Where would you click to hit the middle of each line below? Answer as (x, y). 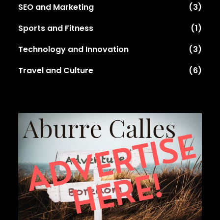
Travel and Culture (56, 70)
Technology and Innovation (74, 49)
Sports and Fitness (56, 28)
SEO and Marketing (56, 7)
